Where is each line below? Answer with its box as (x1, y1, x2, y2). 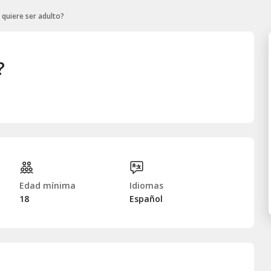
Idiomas (129, 179, 163, 191)
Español (129, 192, 163, 204)
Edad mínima (19, 179, 76, 191)
